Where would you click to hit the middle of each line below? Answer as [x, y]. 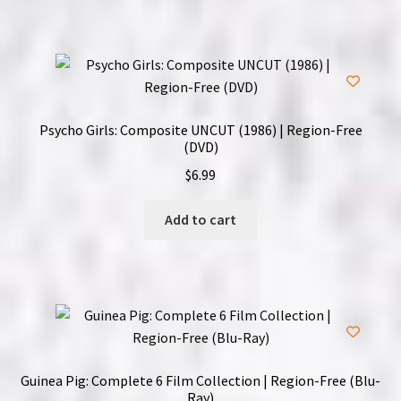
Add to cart [200, 220]
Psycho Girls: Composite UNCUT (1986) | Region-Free [200, 129]
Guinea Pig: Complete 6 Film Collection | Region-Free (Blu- [200, 380]
